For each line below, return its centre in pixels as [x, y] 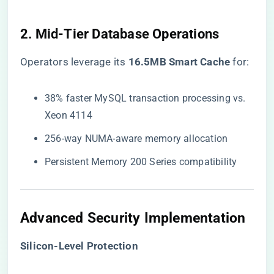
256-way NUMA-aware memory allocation [136, 139]
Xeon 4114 [68, 115]
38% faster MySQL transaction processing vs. [145, 98]
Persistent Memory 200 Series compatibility [141, 162]
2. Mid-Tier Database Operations [120, 34]
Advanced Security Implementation [133, 218]
